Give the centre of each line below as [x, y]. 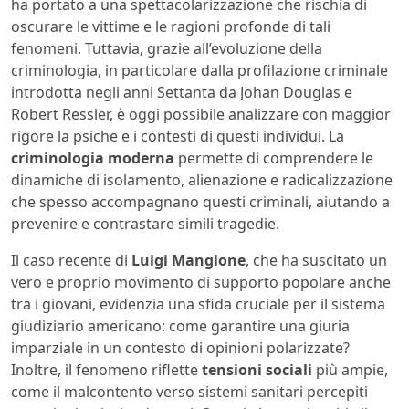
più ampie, [350, 369]
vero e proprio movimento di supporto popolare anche [201, 282]
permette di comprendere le [274, 157]
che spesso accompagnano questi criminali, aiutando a [200, 201]
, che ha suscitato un [316, 260]
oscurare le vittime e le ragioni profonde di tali [171, 26]
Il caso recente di [71, 260]
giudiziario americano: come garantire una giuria [180, 325]
